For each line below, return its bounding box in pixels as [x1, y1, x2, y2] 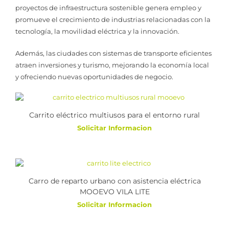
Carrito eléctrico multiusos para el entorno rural [29, 110, 200, 120]
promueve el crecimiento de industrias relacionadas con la [15, 15, 211, 24]
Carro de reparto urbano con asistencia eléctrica [28, 176, 201, 186]
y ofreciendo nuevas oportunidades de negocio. [15, 72, 173, 81]
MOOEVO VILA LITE [79, 187, 150, 197]
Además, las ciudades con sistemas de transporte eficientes [15, 49, 212, 57]
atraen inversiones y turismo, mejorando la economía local [15, 60, 209, 69]
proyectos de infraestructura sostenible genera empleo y [15, 4, 201, 12]
